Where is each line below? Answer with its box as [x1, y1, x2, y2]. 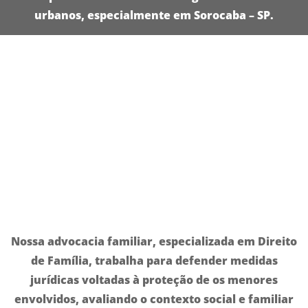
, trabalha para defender [88, 252, 230, 268]
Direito [258, 233, 297, 249]
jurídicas [30, 272, 79, 287]
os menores [212, 272, 278, 287]
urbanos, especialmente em [34, 8, 194, 23]
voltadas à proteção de [79, 272, 212, 287]
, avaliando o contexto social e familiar [76, 291, 294, 307]
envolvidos [14, 291, 76, 307]
